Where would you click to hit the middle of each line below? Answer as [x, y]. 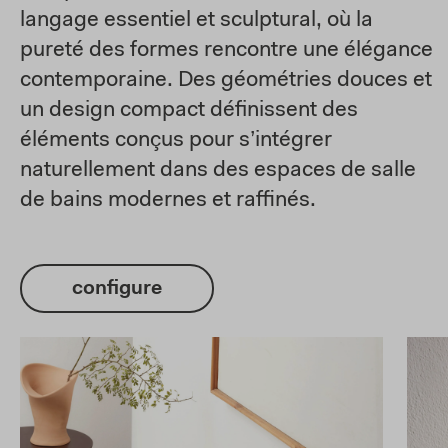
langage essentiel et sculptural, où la [196, 21]
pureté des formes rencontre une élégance [226, 51]
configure [117, 289]
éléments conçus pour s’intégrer [176, 141]
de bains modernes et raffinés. [168, 201]
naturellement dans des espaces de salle [218, 171]
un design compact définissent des [189, 111]
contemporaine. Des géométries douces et [226, 81]
